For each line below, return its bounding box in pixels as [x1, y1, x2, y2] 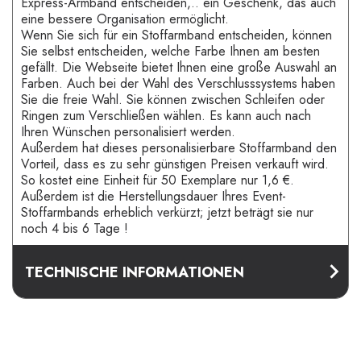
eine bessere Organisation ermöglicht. [21, 9, 229, 28]
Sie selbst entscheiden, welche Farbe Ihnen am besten [21, 41, 320, 60]
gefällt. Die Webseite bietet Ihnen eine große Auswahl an [21, 57, 337, 77]
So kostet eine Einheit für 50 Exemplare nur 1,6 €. [21, 170, 294, 189]
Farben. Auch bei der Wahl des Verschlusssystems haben [21, 73, 335, 93]
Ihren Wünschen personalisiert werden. [21, 122, 235, 141]
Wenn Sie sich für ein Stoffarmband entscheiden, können [21, 25, 332, 44]
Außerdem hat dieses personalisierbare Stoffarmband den [21, 138, 337, 157]
